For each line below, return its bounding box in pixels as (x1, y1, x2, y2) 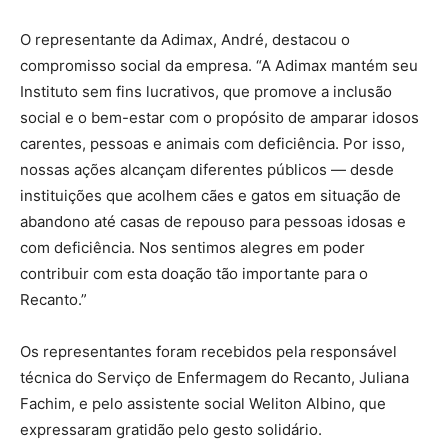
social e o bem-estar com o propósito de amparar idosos (20, 108, 419, 128)
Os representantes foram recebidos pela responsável (20, 342, 397, 362)
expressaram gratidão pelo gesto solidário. (20, 420, 322, 440)
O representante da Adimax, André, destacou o (20, 30, 350, 50)
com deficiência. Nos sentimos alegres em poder (20, 238, 365, 258)
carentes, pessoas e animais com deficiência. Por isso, (20, 134, 405, 154)
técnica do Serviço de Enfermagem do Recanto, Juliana (20, 368, 409, 388)
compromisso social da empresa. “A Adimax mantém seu (20, 56, 418, 76)
